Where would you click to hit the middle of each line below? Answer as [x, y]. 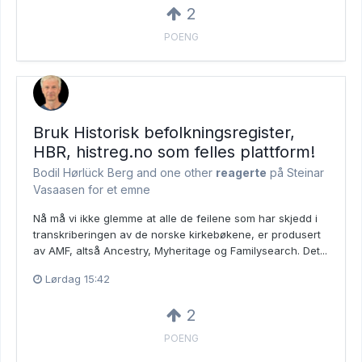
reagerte [241, 173]
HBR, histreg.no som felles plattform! [174, 152]
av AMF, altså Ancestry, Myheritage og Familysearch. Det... [180, 251]
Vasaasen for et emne [92, 190]
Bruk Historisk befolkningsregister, [164, 133]
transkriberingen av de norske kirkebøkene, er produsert [177, 235]
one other [186, 173]
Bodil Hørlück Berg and [97, 173]
